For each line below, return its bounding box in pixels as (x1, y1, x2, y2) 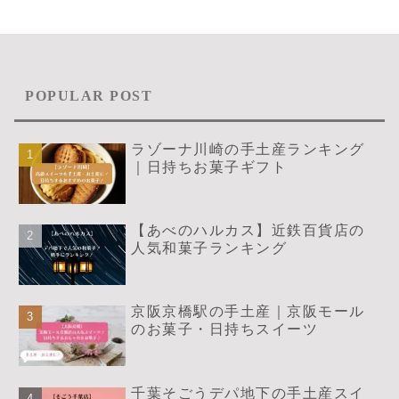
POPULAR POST (25, 88, 152, 104)
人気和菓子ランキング (131, 240, 288, 256)
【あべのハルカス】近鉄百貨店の (131, 223, 365, 239)
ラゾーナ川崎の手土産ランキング (131, 142, 365, 158)
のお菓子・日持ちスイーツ (131, 322, 319, 338)
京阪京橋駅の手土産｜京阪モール (131, 304, 365, 320)
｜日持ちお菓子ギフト (131, 159, 288, 175)
